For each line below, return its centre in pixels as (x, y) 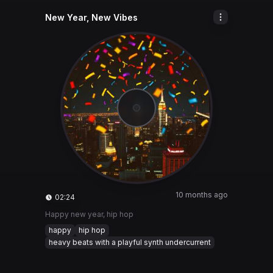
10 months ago (202, 195)
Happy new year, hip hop (89, 214)
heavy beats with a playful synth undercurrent (130, 242)
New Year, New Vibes (91, 17)
